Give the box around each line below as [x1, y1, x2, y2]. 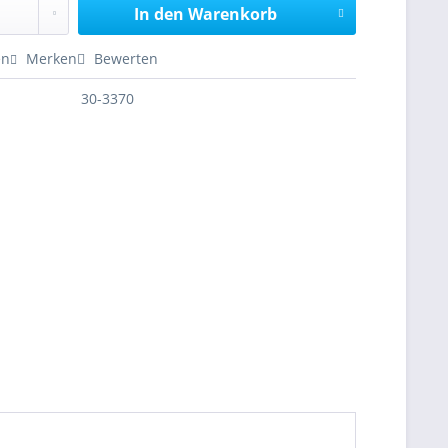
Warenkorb [187, 3, 277, 25]
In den [133, 3, 184, 25]
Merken [26, 49, 78, 68]
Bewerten [90, 49, 159, 68]
